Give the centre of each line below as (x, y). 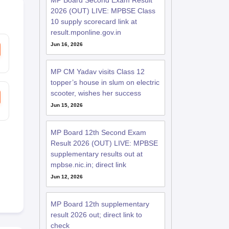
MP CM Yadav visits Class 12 (97, 72)
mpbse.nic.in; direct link (88, 165)
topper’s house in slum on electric (105, 82)
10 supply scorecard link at (94, 21)
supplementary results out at (96, 154)
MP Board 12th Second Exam (98, 132)
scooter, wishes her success (96, 93)
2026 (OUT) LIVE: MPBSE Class (103, 11)
